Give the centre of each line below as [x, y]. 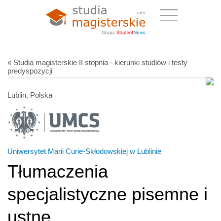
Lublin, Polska [30, 95]
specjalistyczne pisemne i [108, 194]
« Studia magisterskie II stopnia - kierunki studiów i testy [97, 62]
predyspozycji [30, 71]
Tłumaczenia [58, 171]
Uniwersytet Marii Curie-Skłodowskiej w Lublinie [84, 151]
